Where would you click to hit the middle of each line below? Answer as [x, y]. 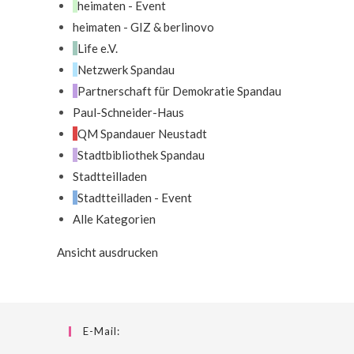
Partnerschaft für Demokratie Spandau [179, 90]
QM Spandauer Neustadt [142, 133]
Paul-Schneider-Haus [128, 112]
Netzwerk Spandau [126, 69]
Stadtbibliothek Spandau [141, 154]
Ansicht [77, 252]
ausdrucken [127, 252]
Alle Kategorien [114, 218]
